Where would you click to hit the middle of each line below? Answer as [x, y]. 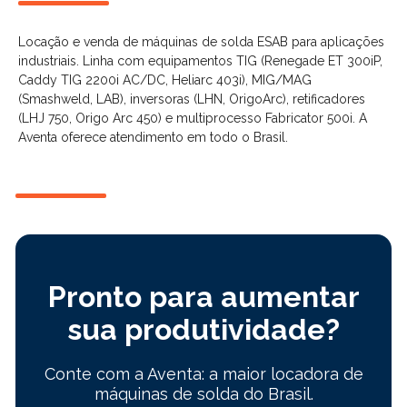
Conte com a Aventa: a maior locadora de [203, 374]
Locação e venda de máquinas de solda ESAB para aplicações [201, 42]
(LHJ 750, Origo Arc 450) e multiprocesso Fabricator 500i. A [193, 118]
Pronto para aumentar [203, 297]
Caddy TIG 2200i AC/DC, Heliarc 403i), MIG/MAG [165, 80]
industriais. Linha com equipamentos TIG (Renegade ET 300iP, [200, 61]
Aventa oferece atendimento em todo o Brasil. [153, 137]
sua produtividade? [203, 329]
